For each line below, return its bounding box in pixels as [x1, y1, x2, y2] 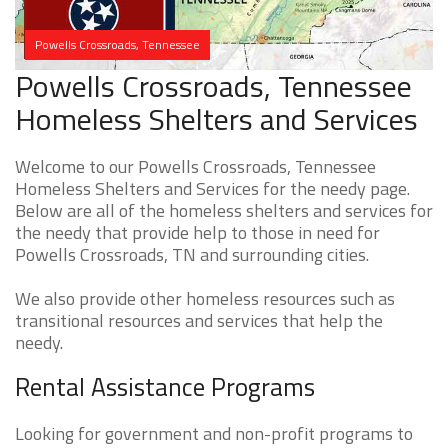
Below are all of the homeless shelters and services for [15, 197, 433, 225]
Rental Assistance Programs [15, 368, 315, 407]
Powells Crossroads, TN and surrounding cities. [15, 241, 369, 269]
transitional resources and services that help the [15, 307, 383, 335]
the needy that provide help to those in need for [15, 219, 380, 247]
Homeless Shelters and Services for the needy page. [15, 175, 410, 203]
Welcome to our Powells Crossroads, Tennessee [15, 153, 376, 181]
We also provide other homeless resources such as [15, 285, 395, 313]
